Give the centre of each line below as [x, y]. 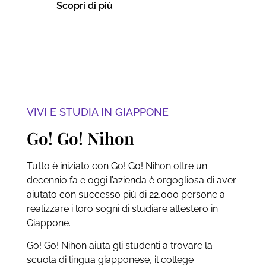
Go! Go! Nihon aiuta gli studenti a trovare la [119, 246]
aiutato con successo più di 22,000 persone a [126, 194]
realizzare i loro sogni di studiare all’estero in [122, 209]
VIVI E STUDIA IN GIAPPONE [97, 112]
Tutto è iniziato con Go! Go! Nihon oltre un [117, 166]
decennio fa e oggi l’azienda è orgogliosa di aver [131, 180]
